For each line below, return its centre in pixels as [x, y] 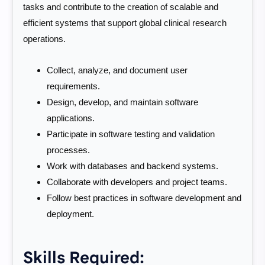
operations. [44, 39]
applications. [71, 118]
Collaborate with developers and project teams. [137, 182]
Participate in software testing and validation [131, 134]
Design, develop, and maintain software [122, 102]
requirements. [73, 86]
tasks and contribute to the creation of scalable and [121, 7]
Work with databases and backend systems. [132, 166]
